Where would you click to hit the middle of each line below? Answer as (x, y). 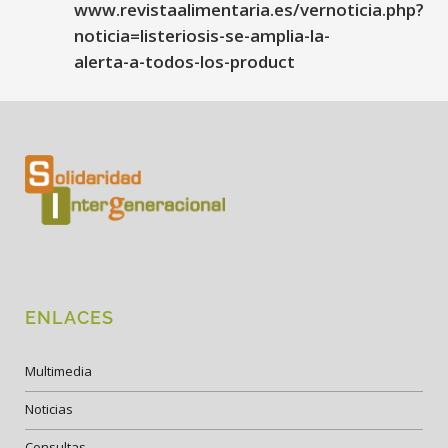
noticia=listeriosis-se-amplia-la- (202, 35)
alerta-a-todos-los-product (184, 61)
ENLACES (69, 317)
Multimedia (58, 370)
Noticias (49, 409)
